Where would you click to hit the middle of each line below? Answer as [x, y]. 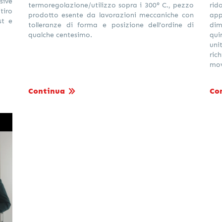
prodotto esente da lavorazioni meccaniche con [111, 15]
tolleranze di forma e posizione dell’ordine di [111, 25]
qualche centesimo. [60, 34]
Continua [46, 91]
